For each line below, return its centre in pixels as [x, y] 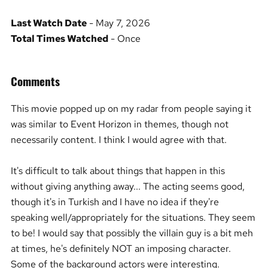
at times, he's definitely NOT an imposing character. [121, 248]
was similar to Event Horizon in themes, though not [119, 124]
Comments [35, 81]
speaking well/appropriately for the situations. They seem [133, 217]
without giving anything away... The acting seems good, [127, 186]
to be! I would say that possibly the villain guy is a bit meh [132, 232]
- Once [124, 38]
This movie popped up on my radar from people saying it [131, 108]
